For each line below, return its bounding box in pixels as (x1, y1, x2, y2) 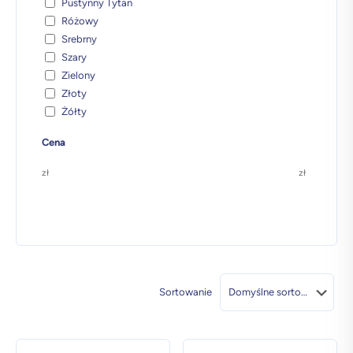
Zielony (61, 69, 95, 81)
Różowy (61, 15, 98, 27)
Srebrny (61, 33, 97, 45)
